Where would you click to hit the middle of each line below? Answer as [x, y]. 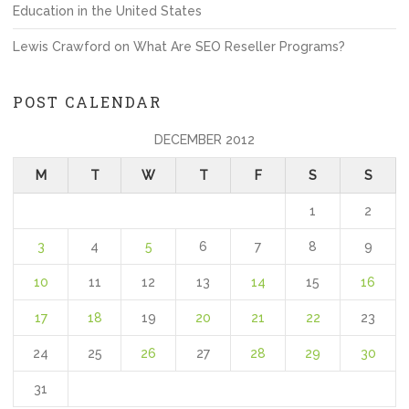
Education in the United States [107, 11]
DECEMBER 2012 [204, 140]
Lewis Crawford [62, 47]
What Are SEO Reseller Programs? [239, 47]
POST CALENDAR [87, 102]
